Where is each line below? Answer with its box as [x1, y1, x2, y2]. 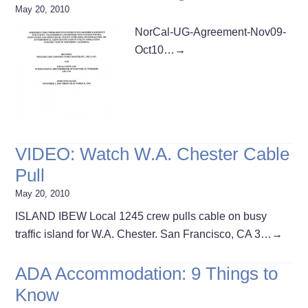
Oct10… [135, 43, 175, 56]
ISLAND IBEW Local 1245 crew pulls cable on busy [15, 210, 267, 222]
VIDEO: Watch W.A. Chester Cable [15, 143, 290, 164]
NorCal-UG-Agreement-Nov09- [135, 25, 287, 38]
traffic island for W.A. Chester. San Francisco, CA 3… [15, 228, 272, 240]
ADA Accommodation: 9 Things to [15, 263, 278, 284]
